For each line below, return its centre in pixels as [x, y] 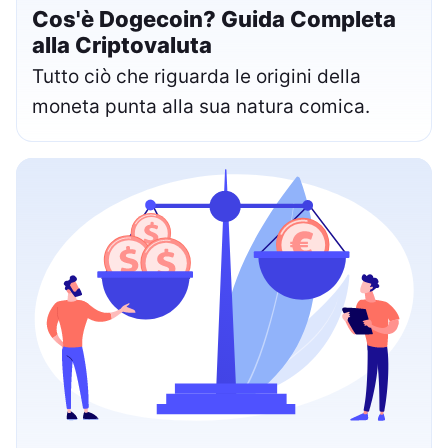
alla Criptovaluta [122, 44]
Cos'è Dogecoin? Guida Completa [214, 18]
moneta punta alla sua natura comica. [201, 106]
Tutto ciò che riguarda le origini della [196, 76]
